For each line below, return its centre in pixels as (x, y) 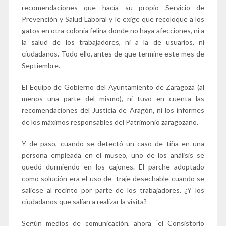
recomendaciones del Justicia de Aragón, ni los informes (113, 110)
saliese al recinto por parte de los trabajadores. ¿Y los (113, 190)
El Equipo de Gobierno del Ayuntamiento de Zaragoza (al (113, 87)
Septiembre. (41, 65)
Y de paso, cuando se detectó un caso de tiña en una (113, 143)
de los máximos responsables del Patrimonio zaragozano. (110, 122)
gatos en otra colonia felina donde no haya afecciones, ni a (113, 30)
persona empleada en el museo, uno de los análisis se (113, 155)
